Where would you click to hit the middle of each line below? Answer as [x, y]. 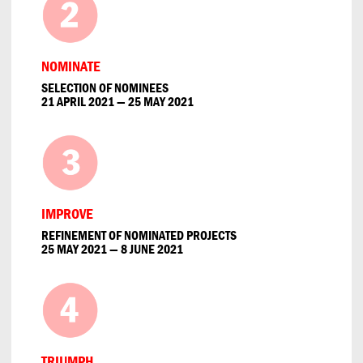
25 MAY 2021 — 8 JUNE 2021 [112, 249]
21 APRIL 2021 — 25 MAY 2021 [117, 102]
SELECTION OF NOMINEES [105, 88]
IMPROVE [67, 214]
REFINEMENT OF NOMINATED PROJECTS [139, 235]
